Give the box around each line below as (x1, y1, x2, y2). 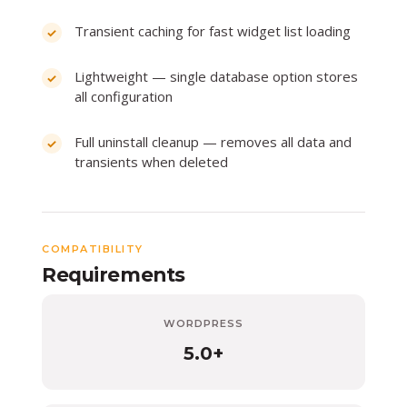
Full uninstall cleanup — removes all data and (74, 132, 352, 151)
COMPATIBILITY (42, 242, 144, 255)
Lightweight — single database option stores (74, 66, 358, 85)
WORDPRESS (164, 316, 243, 330)
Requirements (42, 262, 185, 286)
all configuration (74, 86, 173, 105)
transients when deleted (74, 152, 228, 171)
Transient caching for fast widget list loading (74, 21, 351, 40)
